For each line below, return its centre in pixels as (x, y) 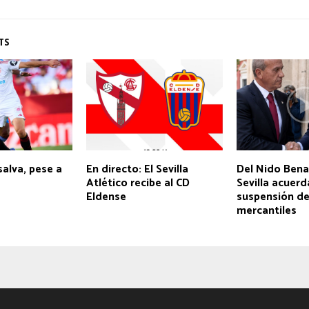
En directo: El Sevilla (137, 169)
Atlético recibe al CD (138, 183)
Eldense (106, 197)
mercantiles (266, 210)
